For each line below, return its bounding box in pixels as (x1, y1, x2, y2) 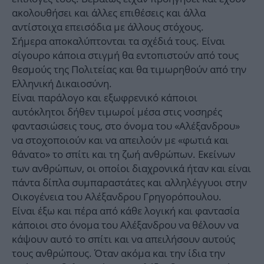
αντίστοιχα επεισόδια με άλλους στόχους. (12, 20, 204, 34)
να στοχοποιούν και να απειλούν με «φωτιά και (12, 133, 229, 147)
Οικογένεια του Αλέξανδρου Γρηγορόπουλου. (12, 190, 222, 204)
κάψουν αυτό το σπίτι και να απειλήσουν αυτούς (12, 232, 235, 246)
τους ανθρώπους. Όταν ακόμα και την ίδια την (12, 246, 225, 260)
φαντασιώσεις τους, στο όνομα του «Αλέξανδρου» (12, 119, 240, 133)
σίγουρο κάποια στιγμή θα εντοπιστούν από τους (12, 48, 239, 62)
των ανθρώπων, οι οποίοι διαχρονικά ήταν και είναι (12, 161, 251, 176)
